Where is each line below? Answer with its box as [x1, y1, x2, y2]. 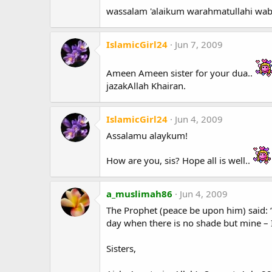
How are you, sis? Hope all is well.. [106, 154, 250, 167]
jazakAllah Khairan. [106, 80, 186, 92]
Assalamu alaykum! [106, 129, 188, 142]
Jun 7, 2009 [175, 38, 223, 51]
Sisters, [106, 242, 136, 255]
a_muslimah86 [106, 188, 172, 200]
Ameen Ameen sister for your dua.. [106, 67, 253, 80]
